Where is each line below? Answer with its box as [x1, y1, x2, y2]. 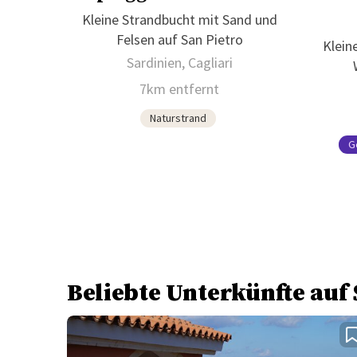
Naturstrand [149, 110, 206, 125]
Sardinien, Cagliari [126, 53, 233, 72]
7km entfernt [139, 79, 220, 98]
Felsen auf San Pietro [116, 29, 243, 49]
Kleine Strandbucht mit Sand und [81, 10, 277, 29]
